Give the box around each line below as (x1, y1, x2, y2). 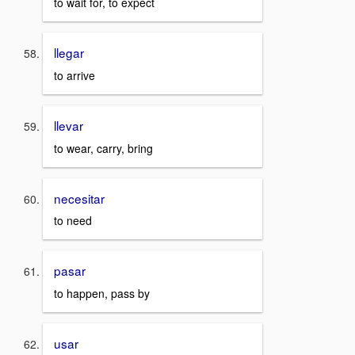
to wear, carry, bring (54, 139, 153, 156)
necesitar (54, 189, 105, 207)
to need (54, 212, 92, 229)
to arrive (54, 67, 95, 83)
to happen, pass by (54, 284, 150, 301)
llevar (54, 116, 83, 134)
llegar (54, 44, 84, 62)
